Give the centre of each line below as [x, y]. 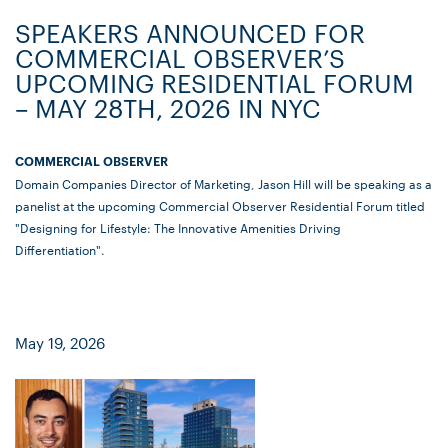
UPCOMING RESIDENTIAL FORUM [214, 83]
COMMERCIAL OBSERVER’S [180, 58]
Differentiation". [60, 249]
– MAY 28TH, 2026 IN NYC [168, 108]
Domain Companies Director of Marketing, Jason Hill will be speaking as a [223, 183]
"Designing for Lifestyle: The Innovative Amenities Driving [178, 227]
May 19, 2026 [60, 343]
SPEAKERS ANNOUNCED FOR [190, 33]
